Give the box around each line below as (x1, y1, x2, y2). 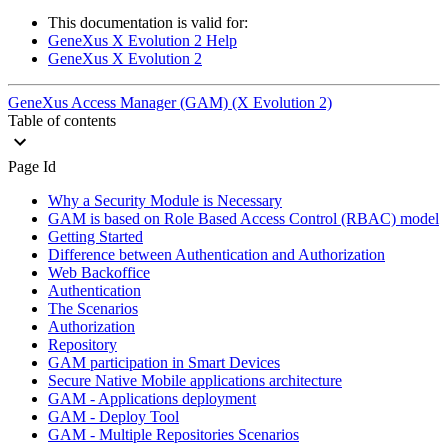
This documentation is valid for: (48, 13, 248, 31)
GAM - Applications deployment (48, 389, 256, 407)
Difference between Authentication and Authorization (48, 245, 385, 263)
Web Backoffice (48, 263, 150, 281)
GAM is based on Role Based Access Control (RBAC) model (48, 209, 439, 227)
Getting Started (48, 227, 143, 245)
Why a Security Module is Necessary (48, 191, 282, 209)
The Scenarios (48, 299, 138, 317)
